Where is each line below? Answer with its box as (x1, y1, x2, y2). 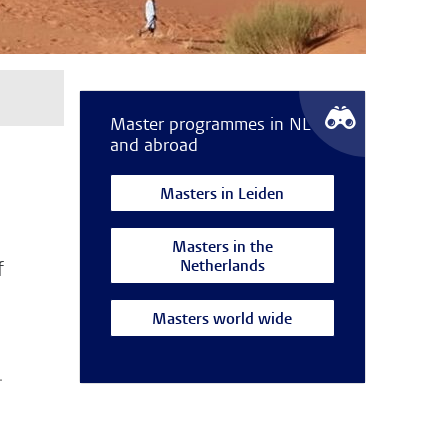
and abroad (109, 137, 198, 156)
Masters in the (171, 240, 273, 256)
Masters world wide (152, 312, 293, 328)
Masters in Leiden (160, 187, 285, 203)
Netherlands (179, 259, 265, 275)
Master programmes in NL (109, 116, 310, 135)
